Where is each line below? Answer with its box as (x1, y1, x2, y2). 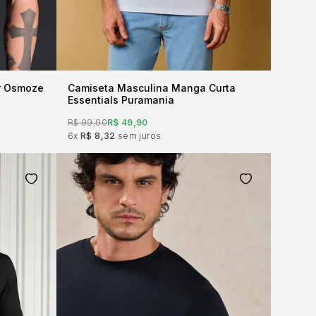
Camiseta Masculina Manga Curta (68, 82, 236, 94)
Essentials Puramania (68, 94, 174, 106)
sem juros (117, 130, 162, 141)
